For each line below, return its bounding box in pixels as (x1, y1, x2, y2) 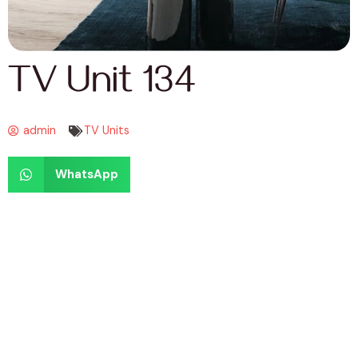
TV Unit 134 (8, 62, 196, 109)
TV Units (84, 122, 129, 138)
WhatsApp (54, 166, 118, 183)
